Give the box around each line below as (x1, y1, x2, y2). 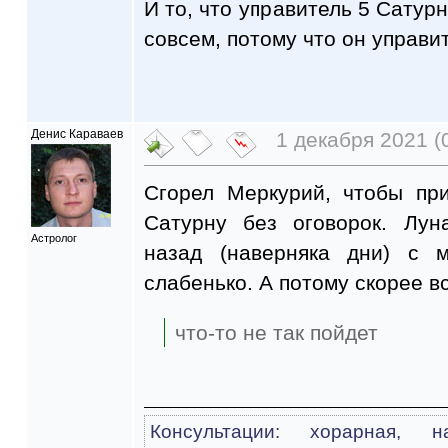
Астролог (31, 232, 77, 244)
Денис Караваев (31, 127, 123, 141)
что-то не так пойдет (175, 321, 378, 345)
